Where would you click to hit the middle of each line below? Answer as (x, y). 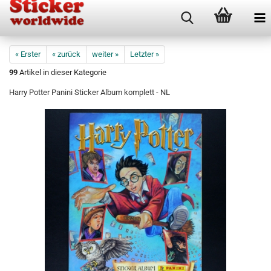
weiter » (105, 54)
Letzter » (145, 54)
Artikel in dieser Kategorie (62, 72)
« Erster (28, 54)
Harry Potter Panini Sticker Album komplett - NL (90, 92)
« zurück (66, 54)
